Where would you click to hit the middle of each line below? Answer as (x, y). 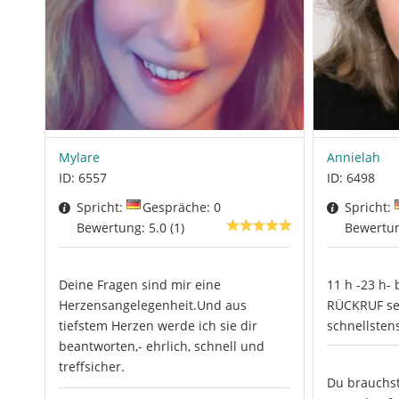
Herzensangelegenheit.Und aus (153, 305)
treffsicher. (92, 367)
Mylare (79, 157)
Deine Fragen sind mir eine (140, 285)
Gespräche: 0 (182, 208)
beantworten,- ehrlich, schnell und (162, 346)
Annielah (353, 157)
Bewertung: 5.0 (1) (130, 228)
